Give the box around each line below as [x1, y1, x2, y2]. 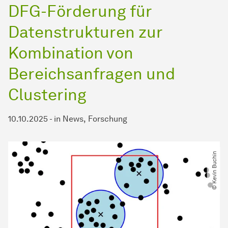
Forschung [88, 114, 127, 124]
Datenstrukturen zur [8, 22, 162, 42]
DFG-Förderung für [8, 1, 152, 21]
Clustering [8, 84, 87, 105]
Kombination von [8, 43, 133, 63]
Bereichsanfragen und [8, 64, 175, 84]
